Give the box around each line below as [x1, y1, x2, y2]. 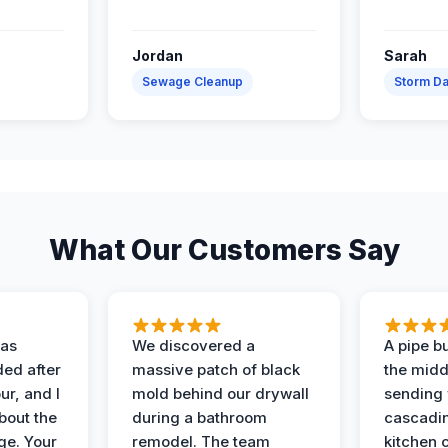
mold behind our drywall [132, 384, 310, 404]
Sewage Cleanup [142, 74, 244, 90]
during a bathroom [132, 408, 268, 428]
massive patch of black [132, 360, 301, 380]
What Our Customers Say [48, 233, 400, 268]
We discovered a [132, 336, 256, 356]
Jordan [132, 47, 184, 65]
